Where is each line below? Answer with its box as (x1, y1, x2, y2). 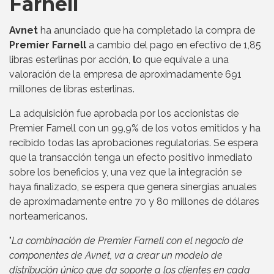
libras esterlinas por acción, (9, 53, 133, 65)
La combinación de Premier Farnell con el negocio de (12, 234, 243, 246)
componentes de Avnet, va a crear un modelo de (9, 249, 223, 261)
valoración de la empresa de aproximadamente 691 (9, 68, 242, 80)
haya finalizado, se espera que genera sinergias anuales (9, 180, 257, 193)
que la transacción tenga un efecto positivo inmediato (9, 151, 253, 163)
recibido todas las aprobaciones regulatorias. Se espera (9, 136, 258, 149)
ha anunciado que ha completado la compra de (38, 24, 255, 36)
